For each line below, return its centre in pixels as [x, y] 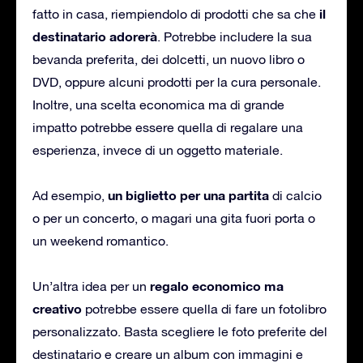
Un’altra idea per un [91, 286]
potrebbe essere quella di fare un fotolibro [204, 308]
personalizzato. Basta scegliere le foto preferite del [180, 331]
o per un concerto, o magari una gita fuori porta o [174, 218]
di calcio [295, 195]
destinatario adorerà [95, 36]
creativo [57, 308]
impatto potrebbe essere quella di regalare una [168, 127]
